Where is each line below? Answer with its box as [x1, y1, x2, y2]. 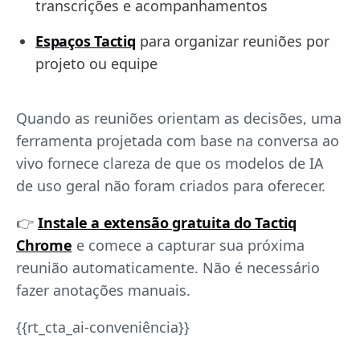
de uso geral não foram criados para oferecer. [16, 176, 325, 196]
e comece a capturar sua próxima [72, 235, 305, 256]
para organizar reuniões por [135, 31, 329, 51]
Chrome [16, 235, 72, 256]
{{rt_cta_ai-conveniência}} [16, 317, 190, 337]
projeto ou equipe [35, 54, 157, 74]
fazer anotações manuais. [16, 280, 190, 301]
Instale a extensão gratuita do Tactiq [38, 213, 297, 233]
